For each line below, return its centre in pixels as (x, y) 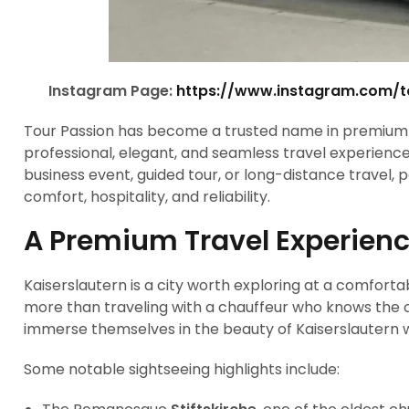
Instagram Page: (112, 91)
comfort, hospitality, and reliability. (147, 197)
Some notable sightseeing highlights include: (182, 369)
